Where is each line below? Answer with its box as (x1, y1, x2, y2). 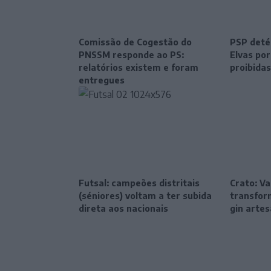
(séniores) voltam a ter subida (79, 191, 212, 201)
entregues (79, 74, 125, 85)
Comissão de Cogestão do (79, 36, 192, 47)
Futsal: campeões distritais (79, 178, 200, 189)
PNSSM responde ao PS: (79, 49, 184, 60)
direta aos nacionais (79, 203, 168, 214)
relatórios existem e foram (79, 62, 198, 73)
